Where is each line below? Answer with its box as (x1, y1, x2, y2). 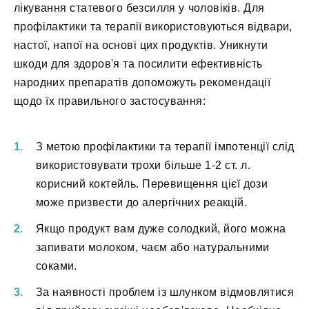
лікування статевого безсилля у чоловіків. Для (14, 2, 265, 14)
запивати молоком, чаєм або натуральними (36, 241, 270, 254)
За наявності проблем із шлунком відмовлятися (36, 286, 295, 299)
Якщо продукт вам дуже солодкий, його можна (36, 223, 286, 235)
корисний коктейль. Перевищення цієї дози (36, 177, 268, 190)
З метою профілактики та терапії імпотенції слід (36, 140, 295, 152)
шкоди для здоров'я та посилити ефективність (14, 58, 263, 70)
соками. (36, 260, 77, 272)
